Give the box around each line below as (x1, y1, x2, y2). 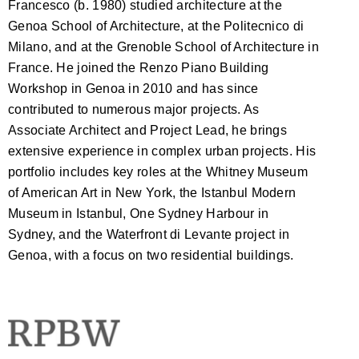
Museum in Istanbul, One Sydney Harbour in (8, 206, 269, 220)
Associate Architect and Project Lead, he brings (8, 123, 288, 137)
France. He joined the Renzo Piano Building (8, 60, 269, 75)
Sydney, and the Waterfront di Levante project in (8, 227, 290, 241)
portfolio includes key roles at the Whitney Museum (8, 164, 308, 179)
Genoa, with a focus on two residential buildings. (8, 248, 294, 262)
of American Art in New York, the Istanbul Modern (8, 185, 296, 200)
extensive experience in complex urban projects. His (8, 143, 317, 158)
